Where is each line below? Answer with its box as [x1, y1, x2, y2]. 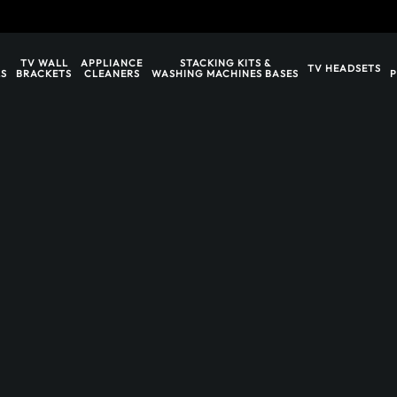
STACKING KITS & [179, 57, 271, 69]
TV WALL [19, 57, 68, 69]
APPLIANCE [81, 57, 143, 69]
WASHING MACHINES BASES [152, 67, 299, 80]
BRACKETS [16, 67, 72, 80]
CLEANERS [83, 67, 140, 80]
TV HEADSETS [307, 62, 381, 74]
